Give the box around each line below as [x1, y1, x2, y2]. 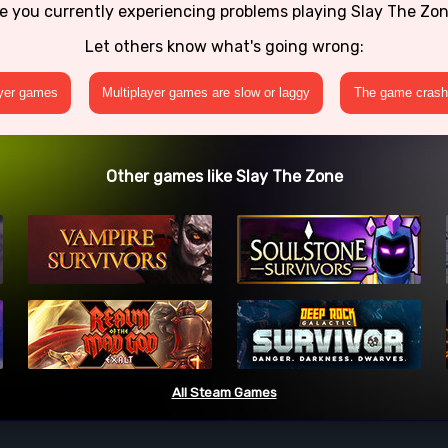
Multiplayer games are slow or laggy [101, 85, 310, 101]
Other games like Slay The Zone [105, 166, 343, 186]
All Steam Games [171, 385, 277, 401]
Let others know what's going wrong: [84, 36, 364, 56]
